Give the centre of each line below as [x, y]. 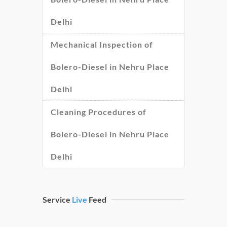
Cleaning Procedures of [99, 111]
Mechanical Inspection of [102, 44]
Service [57, 199]
